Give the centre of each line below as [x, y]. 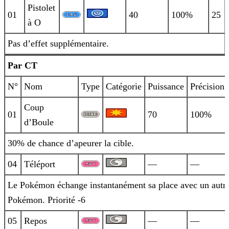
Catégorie [124, 87]
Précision [207, 87]
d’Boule [39, 122]
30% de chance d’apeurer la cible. [71, 143]
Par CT [22, 66]
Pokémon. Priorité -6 [47, 200]
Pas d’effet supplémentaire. [58, 44]
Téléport [40, 164]
